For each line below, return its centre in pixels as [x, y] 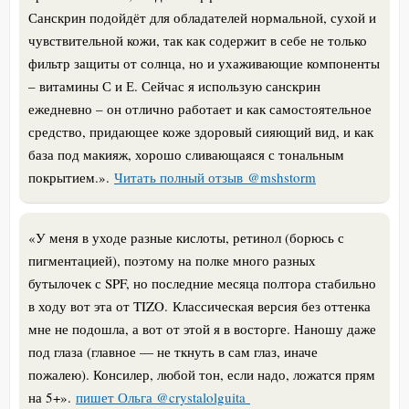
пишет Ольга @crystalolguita [163, 397]
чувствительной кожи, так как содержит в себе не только [198, 40]
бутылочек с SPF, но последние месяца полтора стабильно [202, 283]
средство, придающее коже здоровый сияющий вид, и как [201, 131]
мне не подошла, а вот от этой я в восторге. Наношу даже [202, 328]
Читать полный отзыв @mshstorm [215, 177]
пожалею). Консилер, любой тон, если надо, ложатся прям [202, 374]
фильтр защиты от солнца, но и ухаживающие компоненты [204, 63]
